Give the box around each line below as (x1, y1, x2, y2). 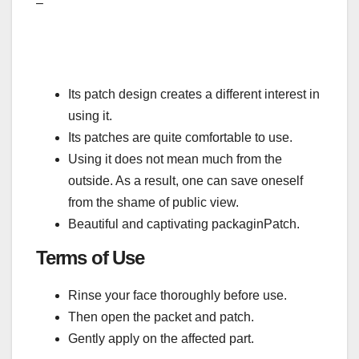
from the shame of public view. (68, 196, 239, 210)
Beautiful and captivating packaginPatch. (68, 217, 300, 232)
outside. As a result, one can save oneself (68, 174, 303, 188)
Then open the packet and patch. (68, 310, 254, 325)
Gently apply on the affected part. (68, 332, 254, 346)
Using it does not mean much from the (68, 152, 282, 167)
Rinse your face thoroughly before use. (68, 288, 287, 303)
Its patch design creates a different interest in (68, 87, 320, 102)
